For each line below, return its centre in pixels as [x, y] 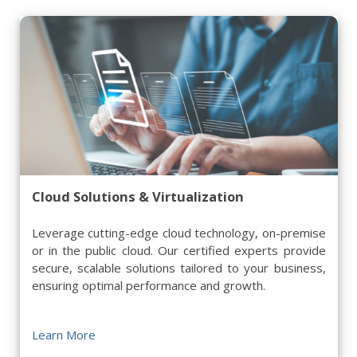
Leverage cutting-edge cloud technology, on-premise [178, 233]
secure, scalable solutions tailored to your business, [178, 268]
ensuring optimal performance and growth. [148, 285]
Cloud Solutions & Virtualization [137, 196]
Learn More [63, 335]
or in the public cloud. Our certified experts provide [178, 250]
